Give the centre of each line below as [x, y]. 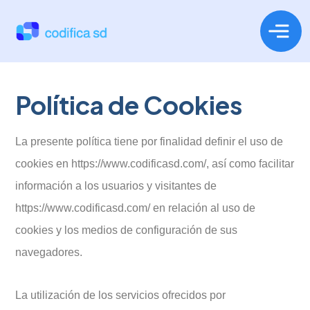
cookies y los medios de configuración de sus [126, 230]
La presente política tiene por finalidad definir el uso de [149, 142]
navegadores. [49, 252]
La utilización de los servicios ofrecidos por [120, 295]
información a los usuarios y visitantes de [116, 186]
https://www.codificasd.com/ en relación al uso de [135, 208]
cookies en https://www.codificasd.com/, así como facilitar [155, 164]
